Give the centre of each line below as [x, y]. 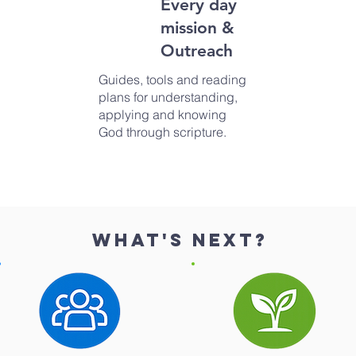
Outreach [197, 50]
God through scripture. [163, 132]
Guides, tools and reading [172, 79]
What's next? [180, 240]
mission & [197, 27]
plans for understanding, [168, 97]
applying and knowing [163, 114]
